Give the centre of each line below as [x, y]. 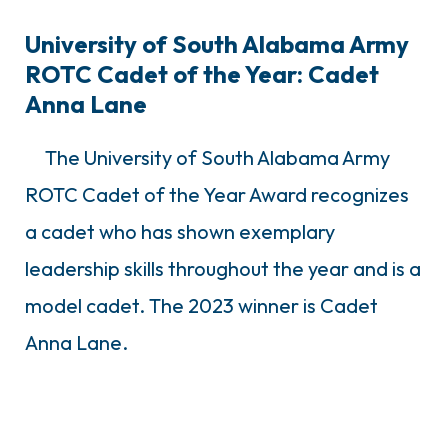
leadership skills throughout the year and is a [223, 268]
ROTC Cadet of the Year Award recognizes [217, 194]
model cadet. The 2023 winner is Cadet [201, 305]
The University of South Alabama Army [217, 157]
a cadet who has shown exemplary [180, 231]
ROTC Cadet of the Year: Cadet [202, 73]
